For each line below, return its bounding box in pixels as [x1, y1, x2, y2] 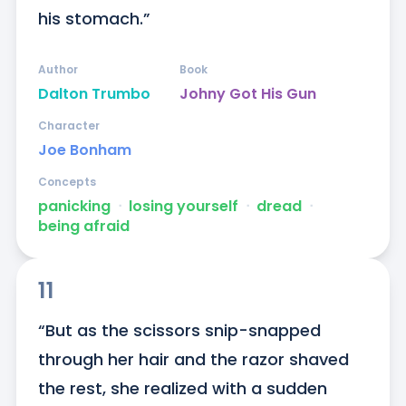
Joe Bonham [37, 139, 131, 160]
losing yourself [128, 195, 238, 217]
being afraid [37, 215, 130, 237]
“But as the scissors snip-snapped [37, 318, 321, 342]
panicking [37, 195, 111, 217]
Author [37, 61, 78, 77]
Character [37, 117, 100, 133]
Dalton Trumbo [37, 82, 150, 104]
